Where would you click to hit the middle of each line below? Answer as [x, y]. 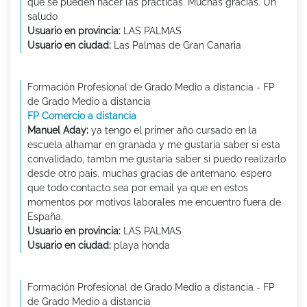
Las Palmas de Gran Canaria [176, 46]
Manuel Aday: [58, 131]
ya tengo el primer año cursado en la [173, 131]
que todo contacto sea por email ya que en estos [138, 188]
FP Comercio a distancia [82, 116]
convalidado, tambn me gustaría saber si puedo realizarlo [157, 159]
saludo [42, 17]
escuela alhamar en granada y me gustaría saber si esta [154, 145]
